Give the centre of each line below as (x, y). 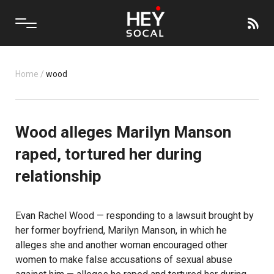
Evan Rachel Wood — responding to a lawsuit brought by (135, 216)
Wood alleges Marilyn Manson (123, 132)
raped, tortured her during (109, 154)
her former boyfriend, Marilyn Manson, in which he (121, 230)
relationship (58, 176)
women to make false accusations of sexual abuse (124, 260)
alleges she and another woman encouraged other (121, 245)
